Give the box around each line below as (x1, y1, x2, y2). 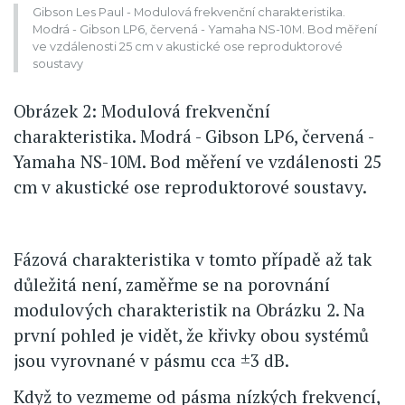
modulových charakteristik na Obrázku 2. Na (14, 297, 365, 321)
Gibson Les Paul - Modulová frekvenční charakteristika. (33, 5, 345, 19)
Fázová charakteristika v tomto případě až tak (14, 247, 372, 270)
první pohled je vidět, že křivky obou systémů (14, 323, 369, 346)
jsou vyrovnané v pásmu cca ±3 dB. (14, 348, 289, 372)
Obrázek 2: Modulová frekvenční (14, 99, 270, 122)
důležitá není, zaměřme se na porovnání (14, 272, 330, 296)
